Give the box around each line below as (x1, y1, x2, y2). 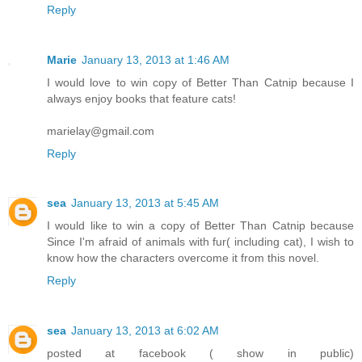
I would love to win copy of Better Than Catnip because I (47, 75, 354, 89)
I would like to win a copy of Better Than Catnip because (47, 219, 354, 233)
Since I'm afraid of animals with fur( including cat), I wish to (47, 235, 354, 249)
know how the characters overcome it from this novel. (47, 251, 319, 265)
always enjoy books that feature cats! (47, 91, 236, 105)
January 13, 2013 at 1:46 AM (82, 53, 229, 66)
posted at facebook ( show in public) (47, 347, 354, 360)
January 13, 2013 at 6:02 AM (71, 324, 219, 338)
